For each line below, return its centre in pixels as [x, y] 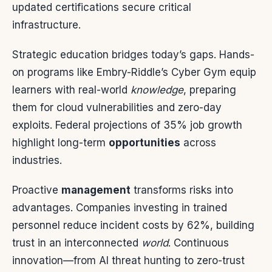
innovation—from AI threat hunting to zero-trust [128, 261]
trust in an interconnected [77, 243]
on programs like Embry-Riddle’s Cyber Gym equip [134, 73]
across [198, 143]
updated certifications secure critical [102, 8]
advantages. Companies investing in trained [120, 208]
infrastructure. [46, 25]
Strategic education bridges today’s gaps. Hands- [133, 55]
